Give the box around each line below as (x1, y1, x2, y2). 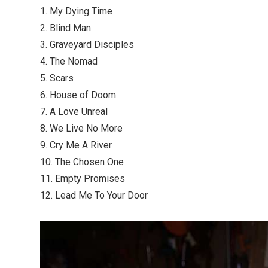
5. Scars (40, 72, 74, 84)
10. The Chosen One (40, 156, 124, 168)
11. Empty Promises (40, 173, 125, 185)
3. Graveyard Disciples (40, 39, 134, 51)
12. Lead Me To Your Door (40, 190, 148, 202)
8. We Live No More (40, 123, 123, 135)
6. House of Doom (40, 89, 116, 101)
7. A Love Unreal (40, 106, 108, 118)
